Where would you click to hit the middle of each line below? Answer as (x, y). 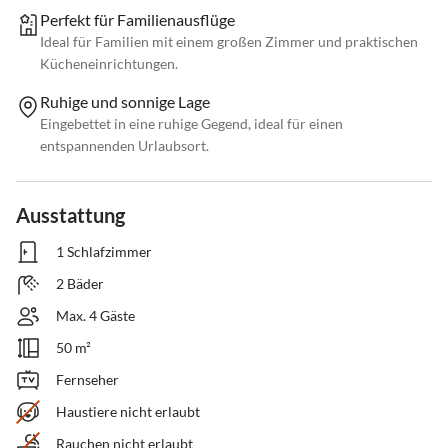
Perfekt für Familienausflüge (137, 20)
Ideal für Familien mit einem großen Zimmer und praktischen (229, 42)
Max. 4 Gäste (95, 316)
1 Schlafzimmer (104, 252)
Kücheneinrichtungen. (109, 64)
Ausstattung (70, 215)
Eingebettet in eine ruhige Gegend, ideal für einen (191, 124)
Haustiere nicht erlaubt (128, 412)
